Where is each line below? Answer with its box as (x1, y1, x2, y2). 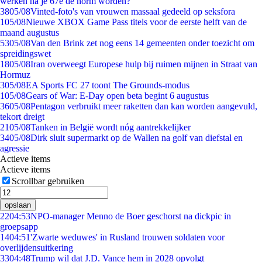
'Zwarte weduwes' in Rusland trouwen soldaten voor (30, 232, 225, 242)
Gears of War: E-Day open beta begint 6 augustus (26, 91, 209, 101)
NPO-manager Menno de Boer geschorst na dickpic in (30, 211, 231, 221)
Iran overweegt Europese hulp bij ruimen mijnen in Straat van (30, 59, 257, 69)
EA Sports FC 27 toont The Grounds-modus (26, 80, 189, 90)
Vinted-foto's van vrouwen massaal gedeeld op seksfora (30, 6, 235, 16)
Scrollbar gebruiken (12, 176, 84, 186)
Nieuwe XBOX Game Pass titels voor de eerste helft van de (26, 17, 247, 27)
